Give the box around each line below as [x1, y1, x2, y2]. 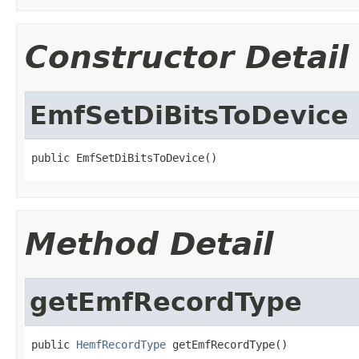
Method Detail [25, 225, 273, 262]
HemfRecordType [76, 337, 166, 351]
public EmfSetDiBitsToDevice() [31, 151, 217, 164]
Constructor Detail [25, 38, 349, 75]
